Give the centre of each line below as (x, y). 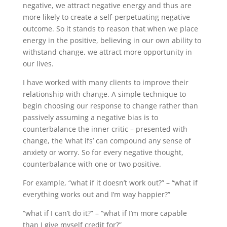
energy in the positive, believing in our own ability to (112, 40)
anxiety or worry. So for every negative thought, (103, 152)
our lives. (38, 63)
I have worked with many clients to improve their (105, 82)
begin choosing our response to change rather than (110, 105)
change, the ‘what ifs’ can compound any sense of (107, 140)
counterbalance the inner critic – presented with (105, 129)
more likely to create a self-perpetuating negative (106, 17)
